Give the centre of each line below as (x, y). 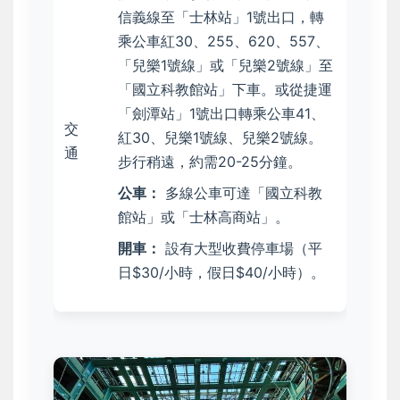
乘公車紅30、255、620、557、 (224, 41)
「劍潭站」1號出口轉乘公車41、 (221, 113)
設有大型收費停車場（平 (242, 248)
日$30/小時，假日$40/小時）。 (221, 272)
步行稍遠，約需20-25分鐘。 (210, 162)
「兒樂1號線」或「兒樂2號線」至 (225, 65)
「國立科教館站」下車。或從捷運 (225, 89)
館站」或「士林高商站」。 (204, 217)
